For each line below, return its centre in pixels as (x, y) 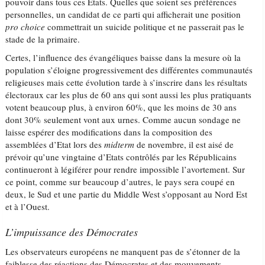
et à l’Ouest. (28, 206)
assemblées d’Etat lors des (55, 144)
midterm (119, 144)
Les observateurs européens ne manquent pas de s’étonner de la (123, 251)
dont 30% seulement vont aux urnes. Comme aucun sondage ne (123, 119)
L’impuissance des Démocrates (72, 232)
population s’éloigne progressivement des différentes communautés (129, 70)
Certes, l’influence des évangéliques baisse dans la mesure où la (123, 57)
